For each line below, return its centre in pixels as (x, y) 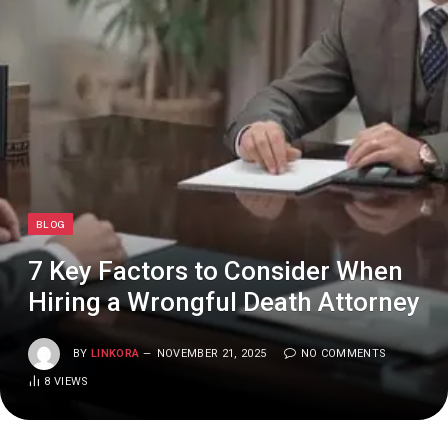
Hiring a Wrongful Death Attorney (224, 302)
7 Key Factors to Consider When (215, 271)
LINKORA (115, 353)
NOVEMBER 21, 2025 (211, 353)
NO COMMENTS (343, 353)
